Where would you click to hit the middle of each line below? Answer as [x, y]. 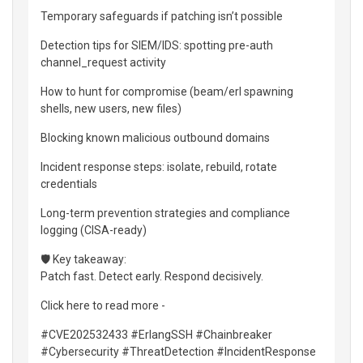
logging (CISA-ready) [94, 230]
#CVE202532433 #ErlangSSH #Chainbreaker [156, 334]
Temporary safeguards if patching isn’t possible [162, 16]
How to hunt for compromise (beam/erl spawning [167, 91]
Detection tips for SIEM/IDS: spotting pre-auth [157, 45]
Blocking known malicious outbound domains [155, 137]
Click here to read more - [103, 305]
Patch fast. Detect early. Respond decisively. [152, 276]
